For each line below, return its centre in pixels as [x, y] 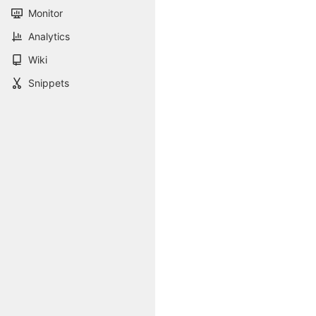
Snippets [49, 83]
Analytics [49, 36]
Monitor [45, 13]
